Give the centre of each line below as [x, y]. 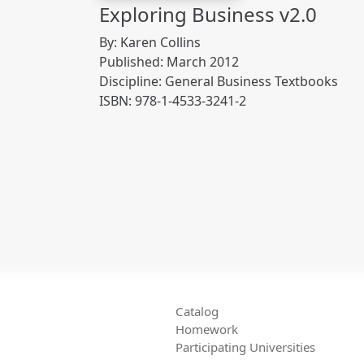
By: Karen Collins [150, 42]
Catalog [197, 312]
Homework [207, 329]
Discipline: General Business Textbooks [219, 81]
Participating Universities [245, 347]
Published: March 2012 [169, 61]
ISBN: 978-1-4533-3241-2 [173, 100]
